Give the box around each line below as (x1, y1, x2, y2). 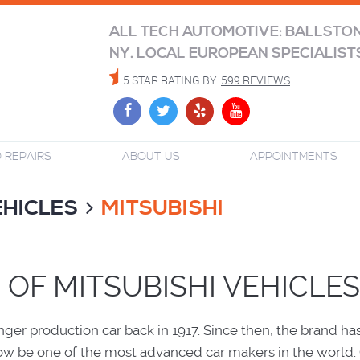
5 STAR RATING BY (123, 72, 217, 88)
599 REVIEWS (221, 72, 290, 88)
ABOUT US (121, 149, 180, 164)
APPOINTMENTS (250, 149, 338, 164)
